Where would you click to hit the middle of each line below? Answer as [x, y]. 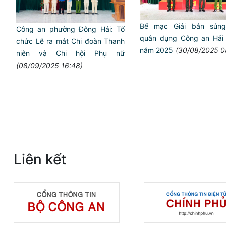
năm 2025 [156, 50]
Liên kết [40, 159]
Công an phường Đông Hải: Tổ [70, 29]
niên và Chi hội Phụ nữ [70, 53]
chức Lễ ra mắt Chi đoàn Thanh [70, 41]
